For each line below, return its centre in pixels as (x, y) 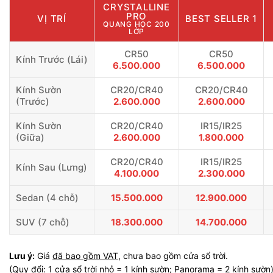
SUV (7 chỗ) (43, 222)
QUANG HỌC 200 (136, 24)
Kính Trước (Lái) (52, 59)
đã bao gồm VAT (85, 255)
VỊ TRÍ (52, 18)
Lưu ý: (22, 255)
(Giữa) (30, 137)
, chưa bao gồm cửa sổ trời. (173, 255)
